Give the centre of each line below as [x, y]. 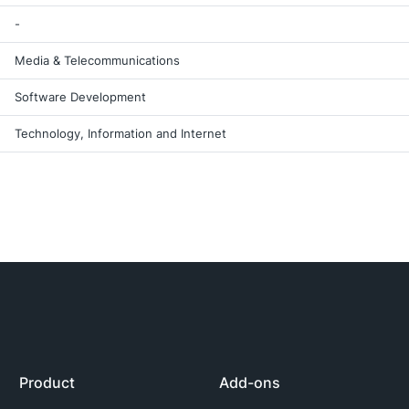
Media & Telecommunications [97, 60]
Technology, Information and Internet [121, 133]
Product [47, 382]
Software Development [80, 97]
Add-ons [249, 382]
